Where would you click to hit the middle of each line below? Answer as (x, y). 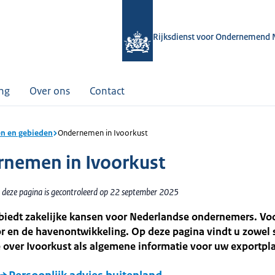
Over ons (50, 91)
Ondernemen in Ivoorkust (103, 133)
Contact (107, 91)
